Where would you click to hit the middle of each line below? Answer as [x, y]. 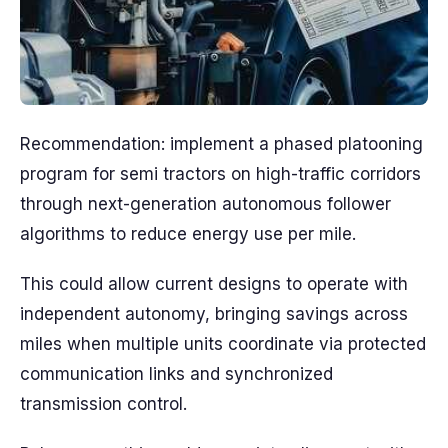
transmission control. [103, 404]
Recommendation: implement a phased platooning [221, 144]
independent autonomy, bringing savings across [214, 314]
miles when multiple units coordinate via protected [223, 344]
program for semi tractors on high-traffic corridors [220, 174]
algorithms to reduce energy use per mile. [188, 234]
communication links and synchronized [176, 374]
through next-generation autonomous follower [205, 204]
